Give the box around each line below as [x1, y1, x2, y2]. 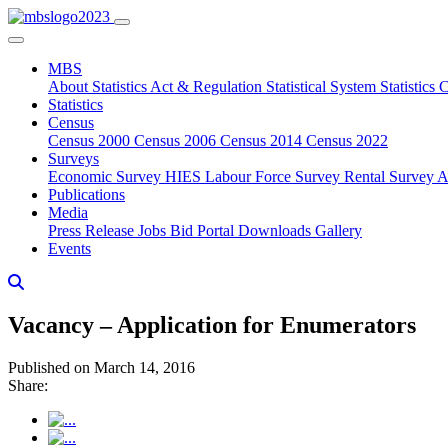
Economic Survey [48, 168, 165, 185]
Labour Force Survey [205, 168, 344, 185]
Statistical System [266, 78, 380, 95]
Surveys [48, 150, 99, 167]
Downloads [238, 222, 315, 239]
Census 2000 [48, 132, 134, 149]
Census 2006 [134, 132, 220, 149]
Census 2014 [220, 132, 306, 149]
